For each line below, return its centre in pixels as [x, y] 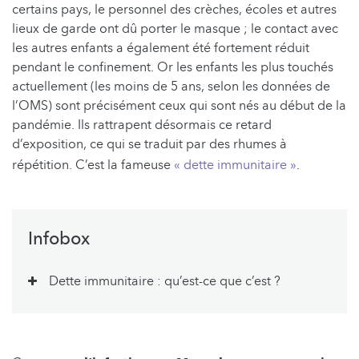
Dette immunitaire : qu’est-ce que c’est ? [165, 281]
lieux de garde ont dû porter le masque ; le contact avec [175, 28]
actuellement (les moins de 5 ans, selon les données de [171, 86]
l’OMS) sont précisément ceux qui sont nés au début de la [179, 105]
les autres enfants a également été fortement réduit [161, 48]
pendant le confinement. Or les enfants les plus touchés [173, 67]
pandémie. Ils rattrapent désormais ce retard [142, 125]
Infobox [59, 238]
